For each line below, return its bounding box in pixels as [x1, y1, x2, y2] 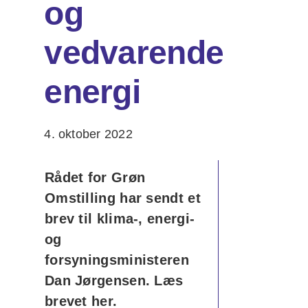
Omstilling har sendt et [44, 190, 201, 206]
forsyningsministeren [44, 252, 189, 267]
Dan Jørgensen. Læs [44, 273, 184, 288]
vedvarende [44, 34, 224, 71]
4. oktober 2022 [44, 126, 133, 141]
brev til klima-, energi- [44, 211, 195, 226]
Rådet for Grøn [44, 170, 146, 185]
